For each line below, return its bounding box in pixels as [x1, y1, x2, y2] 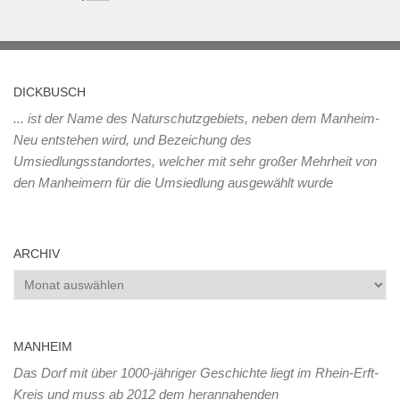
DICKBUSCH [13, 85, 86, 100]
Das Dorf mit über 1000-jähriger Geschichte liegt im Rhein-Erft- [13, 365, 379, 381]
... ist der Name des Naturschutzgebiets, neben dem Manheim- [13, 111, 379, 127]
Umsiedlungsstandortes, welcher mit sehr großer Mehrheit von [13, 154, 377, 170]
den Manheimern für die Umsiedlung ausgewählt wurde [13, 175, 333, 191]
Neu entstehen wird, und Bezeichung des [13, 132, 252, 148]
